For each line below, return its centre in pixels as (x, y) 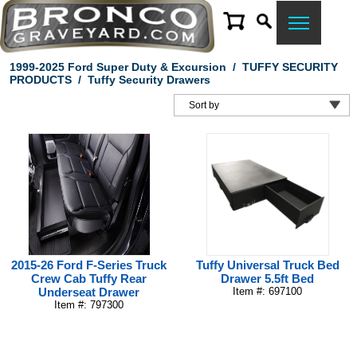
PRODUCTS (40, 80)
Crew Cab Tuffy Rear (89, 279)
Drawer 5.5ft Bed (268, 279)
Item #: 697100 (268, 291)
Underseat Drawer (89, 292)
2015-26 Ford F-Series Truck (89, 265)
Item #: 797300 (89, 305)
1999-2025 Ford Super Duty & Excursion (118, 67)
